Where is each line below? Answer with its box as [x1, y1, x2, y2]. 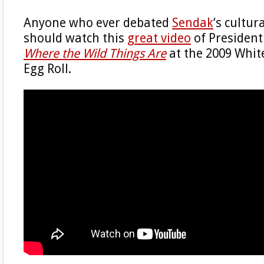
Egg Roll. [24, 61, 71, 76]
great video [127, 31, 191, 45]
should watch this [24, 31, 127, 45]
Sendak [172, 15, 213, 30]
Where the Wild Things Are [24, 46, 166, 61]
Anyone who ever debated [24, 15, 172, 30]
